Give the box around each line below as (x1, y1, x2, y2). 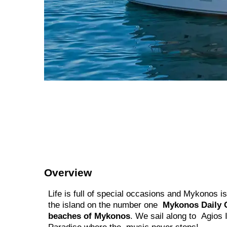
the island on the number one (48, 200, 163, 210)
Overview (44, 166, 92, 178)
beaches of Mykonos (48, 211, 130, 221)
